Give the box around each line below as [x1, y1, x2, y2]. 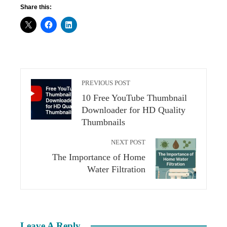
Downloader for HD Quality [82, 105, 185, 115]
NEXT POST [111, 139, 145, 146]
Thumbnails [82, 117, 125, 127]
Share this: [20, 4, 52, 11]
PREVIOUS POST [82, 80, 130, 87]
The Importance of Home [52, 152, 145, 162]
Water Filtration [87, 164, 145, 174]
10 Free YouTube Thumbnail [82, 93, 187, 103]
